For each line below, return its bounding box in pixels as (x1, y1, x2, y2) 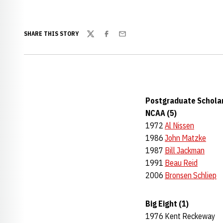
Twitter (86, 34, 110, 44)
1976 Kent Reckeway (145, 211, 215, 221)
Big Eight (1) (145, 199, 189, 209)
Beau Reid (165, 158, 198, 168)
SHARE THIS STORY (24, 30, 79, 37)
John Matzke (165, 133, 206, 143)
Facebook (102, 34, 133, 44)
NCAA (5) (145, 108, 177, 118)
